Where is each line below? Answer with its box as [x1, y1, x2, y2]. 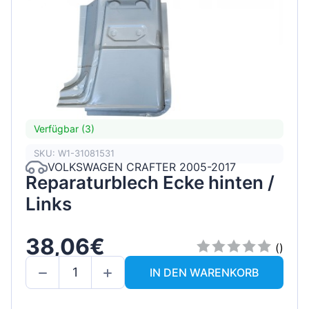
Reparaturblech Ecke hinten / [26, 171, 275, 193]
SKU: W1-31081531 [34, 148, 114, 159]
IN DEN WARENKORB [150, 265, 259, 279]
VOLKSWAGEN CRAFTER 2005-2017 [48, 160, 236, 175]
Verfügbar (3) [34, 123, 94, 135]
